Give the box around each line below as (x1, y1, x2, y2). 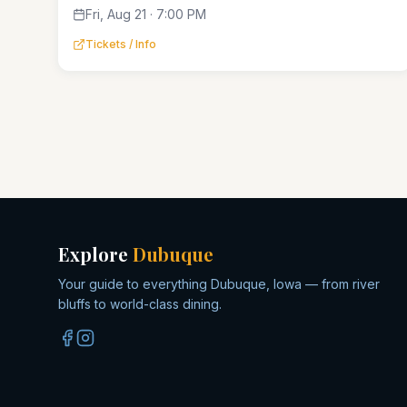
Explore (58, 242, 133, 266)
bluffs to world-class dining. (58, 296, 222, 312)
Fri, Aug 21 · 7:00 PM (85, 6, 206, 22)
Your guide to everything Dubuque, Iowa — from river (58, 276, 380, 292)
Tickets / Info (85, 37, 156, 51)
